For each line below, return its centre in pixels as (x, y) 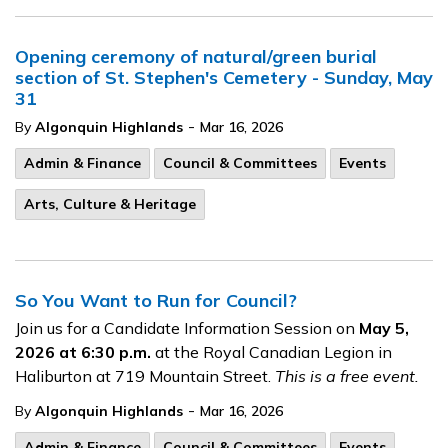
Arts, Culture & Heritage (110, 204)
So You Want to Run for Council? (156, 300)
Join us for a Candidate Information (142, 328)
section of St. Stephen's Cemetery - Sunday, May (224, 77)
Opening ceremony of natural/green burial (196, 56)
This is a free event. (349, 376)
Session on (314, 328)
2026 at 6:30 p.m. (83, 352)
